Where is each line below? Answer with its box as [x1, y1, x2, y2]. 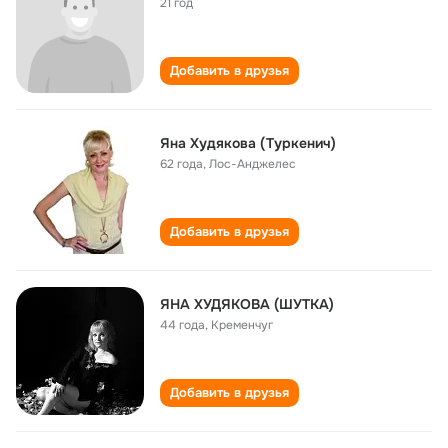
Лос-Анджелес [209, 156, 296, 172]
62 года [160, 156, 203, 172]
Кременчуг [211, 317, 273, 333]
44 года [160, 317, 205, 333]
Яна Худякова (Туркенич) [160, 134, 336, 152]
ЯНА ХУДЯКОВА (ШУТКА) [160, 295, 334, 313]
